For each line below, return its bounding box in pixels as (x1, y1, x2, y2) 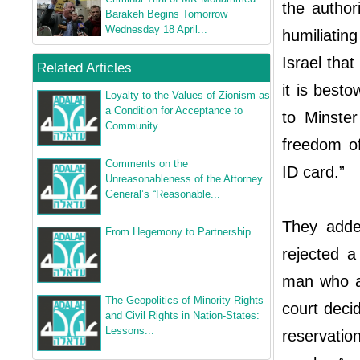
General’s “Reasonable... (105, 188, 220, 200)
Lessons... (105, 325, 154, 337)
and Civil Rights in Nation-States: (105, 309, 260, 321)
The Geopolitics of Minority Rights (105, 294, 264, 306)
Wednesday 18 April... (105, 23, 207, 35)
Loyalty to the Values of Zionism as (105, 89, 270, 101)
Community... (105, 120, 167, 132)
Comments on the (105, 157, 188, 170)
